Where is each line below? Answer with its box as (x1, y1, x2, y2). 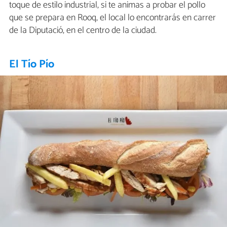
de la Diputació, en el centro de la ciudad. (9, 22, 157, 38)
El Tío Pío (9, 55, 55, 73)
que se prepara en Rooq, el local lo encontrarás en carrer (9, 10, 216, 25)
